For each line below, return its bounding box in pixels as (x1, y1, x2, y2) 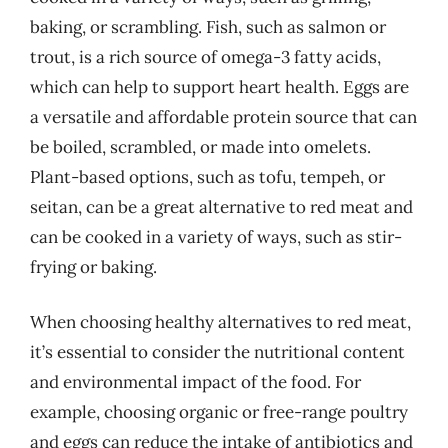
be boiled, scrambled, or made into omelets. (30, 135, 371, 158)
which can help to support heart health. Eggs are (30, 75, 409, 98)
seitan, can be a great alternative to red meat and (30, 195, 413, 218)
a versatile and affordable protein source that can (30, 105, 417, 128)
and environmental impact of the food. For (30, 371, 361, 393)
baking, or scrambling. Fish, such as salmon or (30, 15, 386, 38)
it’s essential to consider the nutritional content (30, 341, 405, 363)
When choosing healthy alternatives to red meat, (30, 311, 411, 333)
